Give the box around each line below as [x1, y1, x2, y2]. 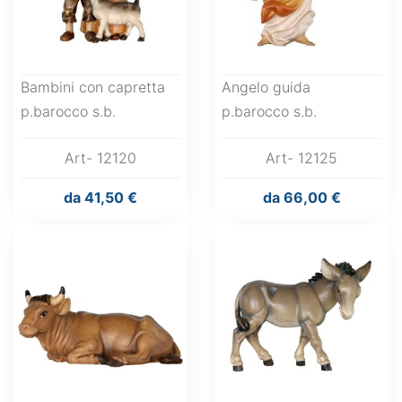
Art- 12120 [65, 149, 136, 167]
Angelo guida [222, 78, 310, 96]
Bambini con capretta [21, 78, 165, 96]
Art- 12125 [266, 149, 337, 167]
